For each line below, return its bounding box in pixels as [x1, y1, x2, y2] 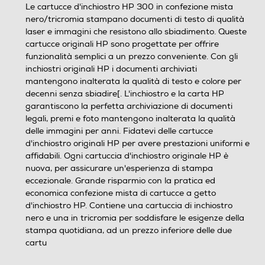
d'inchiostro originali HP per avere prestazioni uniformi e [25, 138, 250, 148]
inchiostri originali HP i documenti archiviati [25, 64, 197, 74]
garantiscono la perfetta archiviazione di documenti [25, 101, 232, 111]
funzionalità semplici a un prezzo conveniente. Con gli [25, 51, 238, 62]
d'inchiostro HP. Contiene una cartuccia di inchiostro [25, 201, 232, 211]
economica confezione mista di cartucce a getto [25, 188, 216, 198]
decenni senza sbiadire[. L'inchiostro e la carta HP [25, 89, 224, 99]
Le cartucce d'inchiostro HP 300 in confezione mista [25, 2, 233, 12]
